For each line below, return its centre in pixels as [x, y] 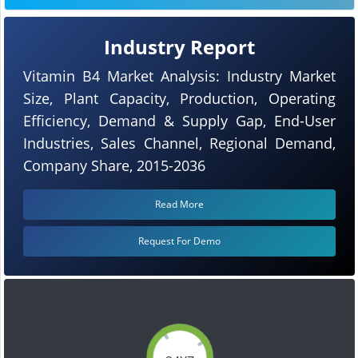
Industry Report [179, 46]
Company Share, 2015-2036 [114, 165]
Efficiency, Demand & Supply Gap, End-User [179, 120]
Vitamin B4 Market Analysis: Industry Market [179, 76]
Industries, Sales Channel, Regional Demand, [179, 143]
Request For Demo [179, 241]
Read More [179, 204]
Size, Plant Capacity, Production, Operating [179, 98]
